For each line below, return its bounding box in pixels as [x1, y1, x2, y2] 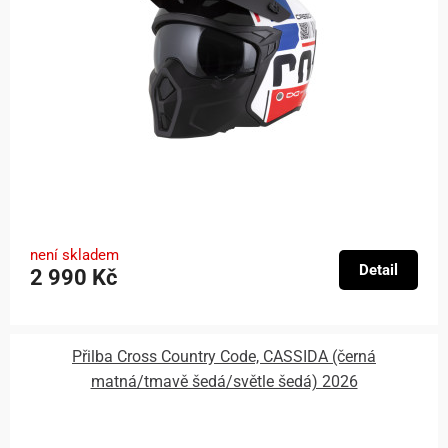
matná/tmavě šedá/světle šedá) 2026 [90, 372, 358, 392]
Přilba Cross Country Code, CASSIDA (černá [72, 347, 376, 367]
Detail [359, 261, 398, 280]
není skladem [30, 246, 119, 265]
